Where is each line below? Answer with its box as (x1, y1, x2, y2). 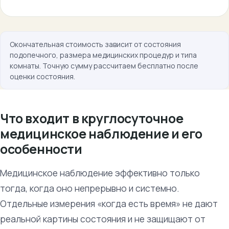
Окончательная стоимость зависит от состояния (10, 39, 181, 49)
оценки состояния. (10, 72, 75, 81)
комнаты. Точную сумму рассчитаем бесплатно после (10, 61, 198, 71)
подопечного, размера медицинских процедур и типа (10, 50, 197, 60)
